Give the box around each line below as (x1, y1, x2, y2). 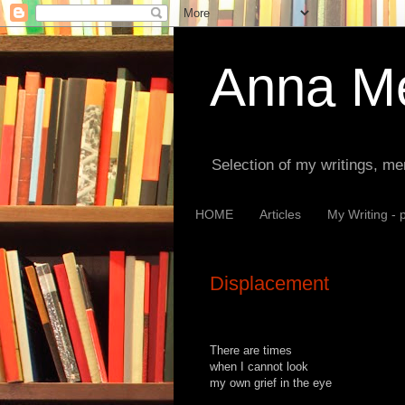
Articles (259, 206, 301, 221)
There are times (210, 343, 292, 357)
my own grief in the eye (210, 375, 332, 390)
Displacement (210, 271, 329, 295)
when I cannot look (210, 359, 308, 373)
